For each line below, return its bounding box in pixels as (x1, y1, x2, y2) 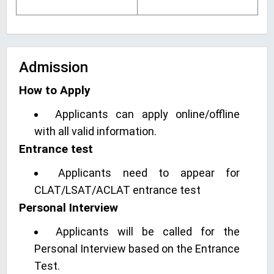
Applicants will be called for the (56, 225, 240, 238)
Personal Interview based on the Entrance (34, 242, 240, 255)
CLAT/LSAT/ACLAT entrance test (34, 183, 201, 196)
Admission (19, 59, 88, 76)
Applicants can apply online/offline (54, 108, 240, 120)
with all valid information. (34, 125, 157, 138)
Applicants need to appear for (58, 166, 240, 179)
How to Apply (19, 83, 91, 97)
